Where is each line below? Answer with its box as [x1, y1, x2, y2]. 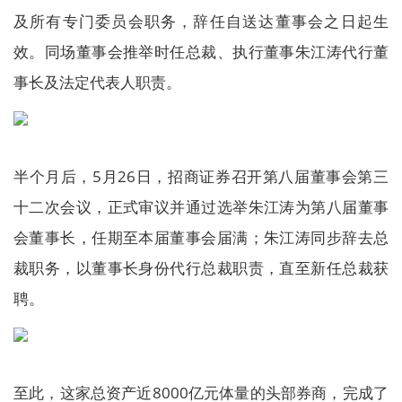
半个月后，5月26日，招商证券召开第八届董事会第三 [13, 166, 389, 187]
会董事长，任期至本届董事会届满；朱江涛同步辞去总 [13, 227, 389, 248]
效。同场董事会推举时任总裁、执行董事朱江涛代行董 [13, 41, 389, 62]
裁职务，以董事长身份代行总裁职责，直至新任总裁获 [13, 258, 389, 278]
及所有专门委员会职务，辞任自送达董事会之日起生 [13, 11, 389, 31]
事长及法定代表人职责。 [13, 72, 181, 92]
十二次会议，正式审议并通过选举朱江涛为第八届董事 [13, 197, 389, 217]
